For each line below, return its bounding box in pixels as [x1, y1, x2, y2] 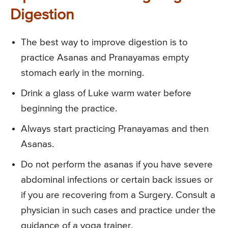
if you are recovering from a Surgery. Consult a [21, 190, 215, 200]
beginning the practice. [21, 103, 117, 113]
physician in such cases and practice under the [21, 205, 216, 215]
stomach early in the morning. [21, 68, 144, 78]
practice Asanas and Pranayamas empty [21, 52, 189, 63]
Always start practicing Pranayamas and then [21, 124, 209, 134]
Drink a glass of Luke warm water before [21, 88, 191, 98]
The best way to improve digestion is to [21, 37, 188, 47]
